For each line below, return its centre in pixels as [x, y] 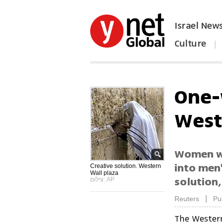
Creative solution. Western [126, 166]
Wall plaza [105, 173]
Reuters [187, 199]
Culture [190, 44]
